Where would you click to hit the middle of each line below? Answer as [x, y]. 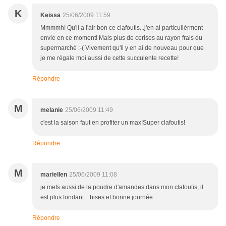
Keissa [50, 15]
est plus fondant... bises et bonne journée [97, 197]
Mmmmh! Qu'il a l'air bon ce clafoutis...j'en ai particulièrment [122, 28]
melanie [52, 110]
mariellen [54, 175]
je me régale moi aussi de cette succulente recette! [109, 58]
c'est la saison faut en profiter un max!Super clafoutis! [113, 123]
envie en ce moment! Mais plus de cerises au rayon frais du [121, 38]
